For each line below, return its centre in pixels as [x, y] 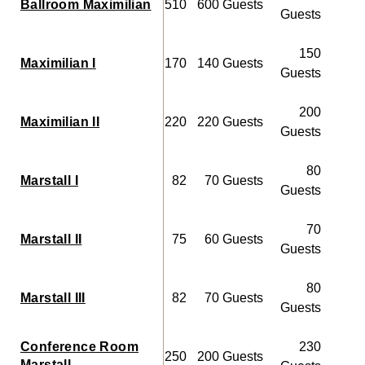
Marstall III [53, 298]
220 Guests [230, 122]
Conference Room [79, 347]
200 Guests [230, 356]
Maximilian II [60, 122]
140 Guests [230, 63]
